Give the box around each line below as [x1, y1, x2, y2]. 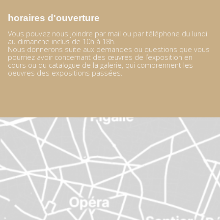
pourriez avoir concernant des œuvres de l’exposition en [7, 53, 192, 62]
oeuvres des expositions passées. [7, 68, 122, 78]
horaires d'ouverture [7, 13, 100, 24]
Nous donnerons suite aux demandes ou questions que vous [7, 45, 210, 55]
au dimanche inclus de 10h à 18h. [7, 37, 115, 47]
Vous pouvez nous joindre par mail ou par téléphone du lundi [7, 29, 207, 39]
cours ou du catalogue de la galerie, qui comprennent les [7, 60, 193, 70]
